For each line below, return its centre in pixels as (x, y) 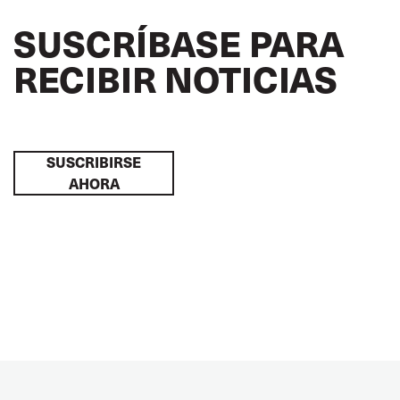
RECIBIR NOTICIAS (175, 78)
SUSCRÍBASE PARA (179, 42)
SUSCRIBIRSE (94, 162)
